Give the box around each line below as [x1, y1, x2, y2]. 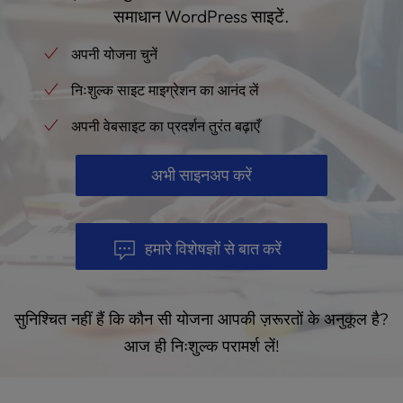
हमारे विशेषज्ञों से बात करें [144, 237, 282, 259]
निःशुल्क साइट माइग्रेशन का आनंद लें [71, 81, 259, 99]
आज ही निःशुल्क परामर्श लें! [123, 336, 280, 356]
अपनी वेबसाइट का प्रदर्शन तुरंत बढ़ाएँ [71, 117, 260, 135]
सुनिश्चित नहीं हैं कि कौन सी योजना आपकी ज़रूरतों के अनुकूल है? [14, 309, 389, 329]
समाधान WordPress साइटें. [113, 4, 290, 27]
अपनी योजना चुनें [71, 45, 157, 63]
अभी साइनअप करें [151, 164, 252, 185]
